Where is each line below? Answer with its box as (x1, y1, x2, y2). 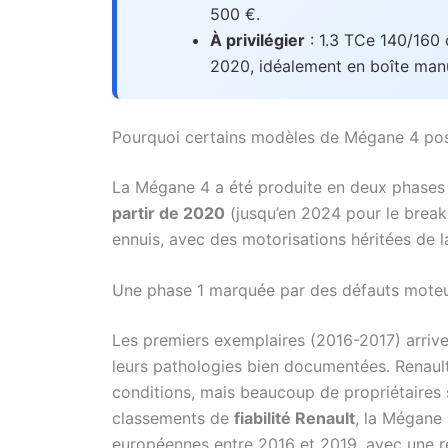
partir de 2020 (112, 202, 225, 223)
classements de (112, 408, 234, 429)
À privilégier (210, 29, 305, 50)
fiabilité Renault (234, 408, 355, 429)
